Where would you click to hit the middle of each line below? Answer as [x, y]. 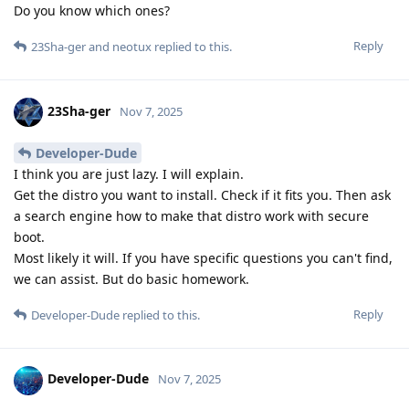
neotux [132, 46]
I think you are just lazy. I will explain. [129, 173]
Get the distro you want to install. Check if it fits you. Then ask [202, 194]
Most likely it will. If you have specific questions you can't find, [203, 257]
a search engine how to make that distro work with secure [191, 215]
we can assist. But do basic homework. [131, 278]
